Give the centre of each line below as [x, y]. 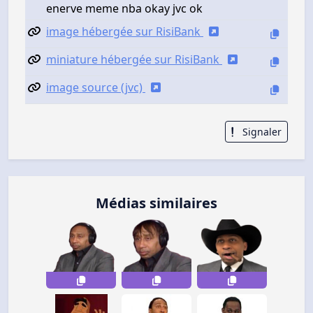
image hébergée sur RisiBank [125, 31]
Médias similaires [156, 203]
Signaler [261, 131]
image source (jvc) [96, 87]
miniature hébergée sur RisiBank [134, 59]
